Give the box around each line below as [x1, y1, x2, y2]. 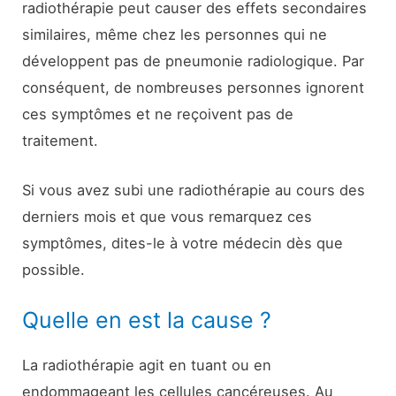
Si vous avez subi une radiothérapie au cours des [22, 180, 366, 199]
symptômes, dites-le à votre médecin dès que [22, 233, 344, 252]
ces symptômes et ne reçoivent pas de [22, 104, 294, 123]
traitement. [22, 131, 99, 149]
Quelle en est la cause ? [22, 307, 272, 334]
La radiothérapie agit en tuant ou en [22, 356, 272, 375]
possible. [22, 260, 86, 278]
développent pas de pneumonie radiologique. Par [22, 51, 365, 70]
